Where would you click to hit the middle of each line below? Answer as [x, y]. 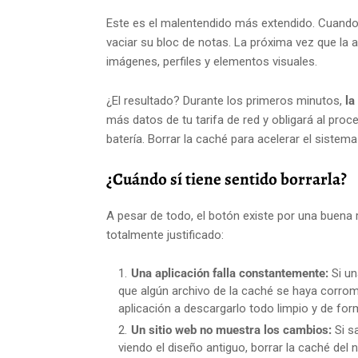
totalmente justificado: [165, 235]
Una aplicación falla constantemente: [230, 274]
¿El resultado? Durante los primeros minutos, [226, 101]
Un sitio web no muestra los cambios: [231, 330]
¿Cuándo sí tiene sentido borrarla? [227, 179]
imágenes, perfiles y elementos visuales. [212, 62]
